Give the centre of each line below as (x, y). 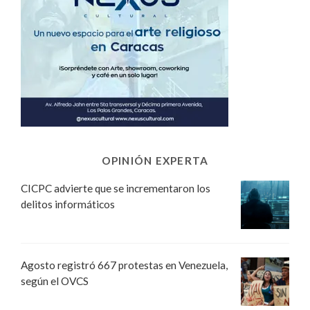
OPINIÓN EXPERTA (155, 161)
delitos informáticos (68, 204)
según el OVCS (55, 281)
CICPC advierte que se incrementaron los (116, 189)
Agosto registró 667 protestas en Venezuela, (124, 265)
